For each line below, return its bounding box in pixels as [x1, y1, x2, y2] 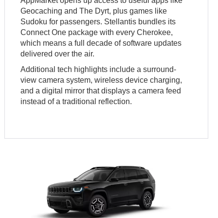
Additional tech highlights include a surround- [20, 65, 177, 74]
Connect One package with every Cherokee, [20, 28, 173, 37]
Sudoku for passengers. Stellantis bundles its [20, 18, 176, 26]
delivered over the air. [20, 50, 95, 58]
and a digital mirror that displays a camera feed [20, 87, 182, 95]
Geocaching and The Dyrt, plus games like [20, 7, 167, 16]
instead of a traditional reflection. [20, 97, 132, 106]
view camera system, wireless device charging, [20, 76, 182, 85]
